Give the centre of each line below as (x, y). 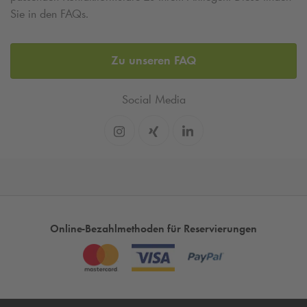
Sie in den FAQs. (49, 13)
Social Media (153, 100)
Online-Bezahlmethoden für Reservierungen (153, 229)
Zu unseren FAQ (153, 61)
